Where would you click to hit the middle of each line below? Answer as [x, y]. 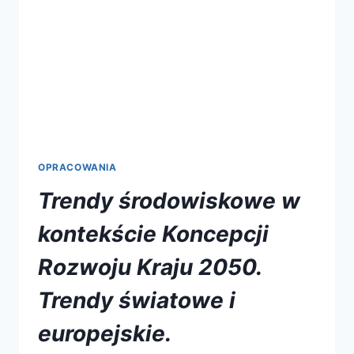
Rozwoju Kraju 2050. [150, 267]
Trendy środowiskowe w [169, 201]
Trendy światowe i [137, 301]
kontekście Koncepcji [153, 234]
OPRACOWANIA [77, 168]
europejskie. [105, 334]
